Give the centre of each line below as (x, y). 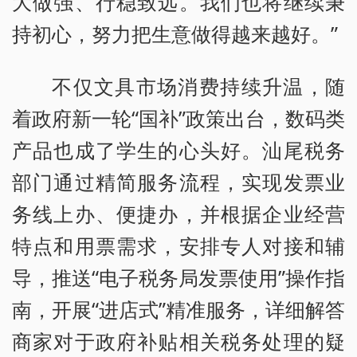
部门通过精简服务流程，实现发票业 (178, 181)
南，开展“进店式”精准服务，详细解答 (178, 309)
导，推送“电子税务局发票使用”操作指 (178, 277)
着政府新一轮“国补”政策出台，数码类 (178, 118)
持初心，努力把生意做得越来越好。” (175, 33)
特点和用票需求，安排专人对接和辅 (178, 245)
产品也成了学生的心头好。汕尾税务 (178, 149)
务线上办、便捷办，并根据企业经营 (178, 213)
